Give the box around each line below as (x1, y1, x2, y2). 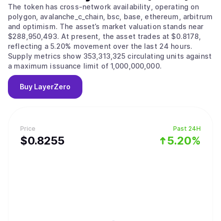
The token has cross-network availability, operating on (8, 2, 199, 11)
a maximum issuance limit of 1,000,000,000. (8, 62, 162, 70)
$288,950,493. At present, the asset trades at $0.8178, (8, 32, 61, 40)
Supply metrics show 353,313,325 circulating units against (8, 52, 212, 60)
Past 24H (173, 125, 201, 132)
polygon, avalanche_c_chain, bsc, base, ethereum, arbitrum (8, 12, 213, 21)
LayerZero (34, 82, 71, 91)
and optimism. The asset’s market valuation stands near (8, 22, 60, 31)
